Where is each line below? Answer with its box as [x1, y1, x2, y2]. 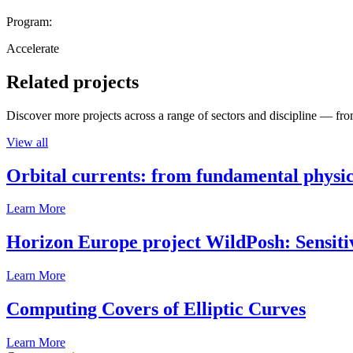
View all [6, 135, 48, 149]
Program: [6, 14, 52, 28]
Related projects [6, 71, 139, 92]
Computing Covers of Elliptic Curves [6, 299, 306, 320]
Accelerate [6, 41, 59, 55]
